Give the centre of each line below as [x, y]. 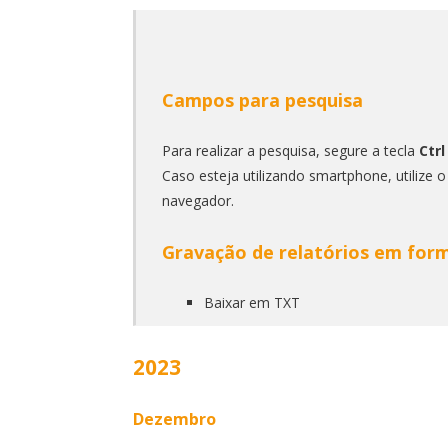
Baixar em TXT [251, 302]
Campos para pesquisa [262, 99]
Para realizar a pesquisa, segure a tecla [290, 150]
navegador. [197, 200]
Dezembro [174, 418]
